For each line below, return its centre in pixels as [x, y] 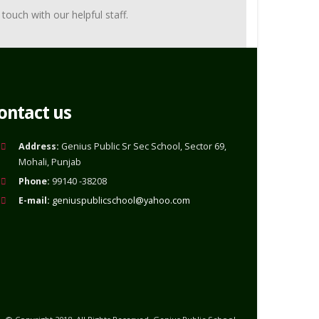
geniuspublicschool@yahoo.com [121, 201]
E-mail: [35, 201]
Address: [40, 147]
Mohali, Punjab [50, 162]
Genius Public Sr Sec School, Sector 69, [144, 147]
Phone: [35, 182]
